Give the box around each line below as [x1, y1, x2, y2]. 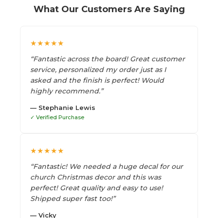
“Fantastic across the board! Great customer [30, 54, 185, 63]
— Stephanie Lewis [30, 103, 95, 111]
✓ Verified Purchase [30, 113, 84, 121]
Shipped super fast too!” [30, 194, 115, 203]
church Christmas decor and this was [30, 172, 161, 182]
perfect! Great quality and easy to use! [30, 183, 163, 192]
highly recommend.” [30, 86, 103, 95]
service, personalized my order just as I [30, 65, 166, 74]
